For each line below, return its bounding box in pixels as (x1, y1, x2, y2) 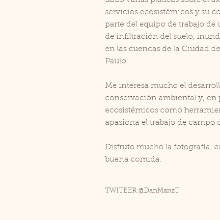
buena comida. (105, 156, 162, 164)
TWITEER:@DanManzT (105, 188, 179, 194)
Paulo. (105, 57, 128, 65)
